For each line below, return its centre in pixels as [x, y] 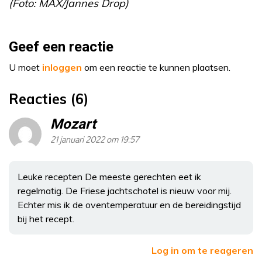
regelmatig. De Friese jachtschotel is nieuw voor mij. [125, 191]
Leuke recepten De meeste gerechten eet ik [109, 177]
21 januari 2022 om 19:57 [95, 140]
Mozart [73, 124]
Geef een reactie [61, 47]
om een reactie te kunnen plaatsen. [156, 67]
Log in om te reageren [202, 250]
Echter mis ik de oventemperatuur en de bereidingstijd [129, 205]
